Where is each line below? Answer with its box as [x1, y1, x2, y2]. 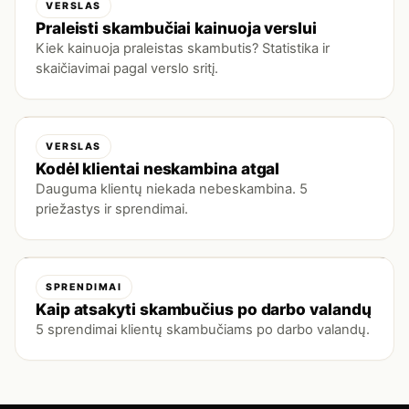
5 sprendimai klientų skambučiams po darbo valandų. [36, 321, 370, 339]
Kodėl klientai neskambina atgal [36, 159, 280, 179]
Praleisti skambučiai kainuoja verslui [36, 18, 317, 38]
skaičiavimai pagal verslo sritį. [36, 60, 218, 78]
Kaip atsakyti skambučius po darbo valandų [36, 299, 372, 320]
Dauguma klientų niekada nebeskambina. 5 [36, 181, 308, 198]
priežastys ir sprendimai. [36, 201, 188, 218]
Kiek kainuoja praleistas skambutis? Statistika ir [36, 40, 330, 58]
